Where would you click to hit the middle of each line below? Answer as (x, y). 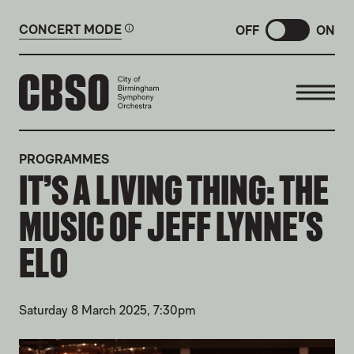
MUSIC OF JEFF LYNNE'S (171, 228)
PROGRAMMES (64, 159)
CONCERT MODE (70, 30)
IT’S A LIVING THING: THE (174, 191)
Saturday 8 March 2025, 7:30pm (107, 311)
